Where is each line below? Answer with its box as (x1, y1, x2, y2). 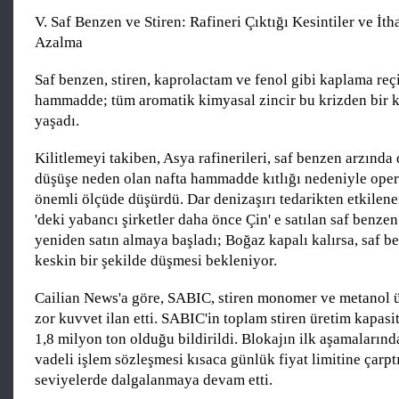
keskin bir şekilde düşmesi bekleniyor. (35, 252, 277, 270)
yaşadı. (35, 112, 79, 130)
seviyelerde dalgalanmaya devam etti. (35, 371, 273, 389)
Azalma (35, 34, 83, 52)
